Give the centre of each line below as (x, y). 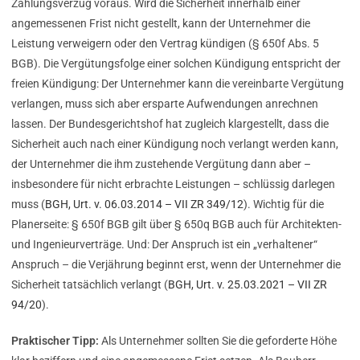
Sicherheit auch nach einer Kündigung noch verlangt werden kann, (175, 144)
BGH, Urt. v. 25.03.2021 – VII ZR (247, 285)
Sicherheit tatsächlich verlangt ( (90, 285)
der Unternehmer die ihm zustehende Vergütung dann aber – (161, 164)
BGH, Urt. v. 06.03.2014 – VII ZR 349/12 (144, 205)
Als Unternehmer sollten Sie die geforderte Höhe (218, 341)
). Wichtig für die (284, 205)
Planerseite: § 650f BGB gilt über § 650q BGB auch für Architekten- (176, 225)
